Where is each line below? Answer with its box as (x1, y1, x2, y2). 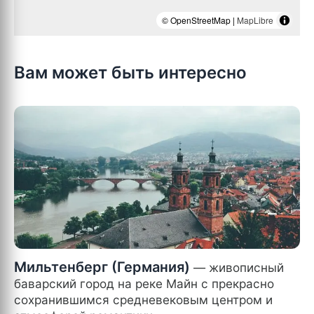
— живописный (190, 259, 284, 275)
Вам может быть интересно (14, 62, 247, 83)
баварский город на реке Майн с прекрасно (14, 275, 274, 291)
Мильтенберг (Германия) (14, 258, 190, 275)
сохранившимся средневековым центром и (14, 292, 273, 307)
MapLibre (237, 13, 273, 26)
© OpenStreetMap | (162, 13, 237, 26)
